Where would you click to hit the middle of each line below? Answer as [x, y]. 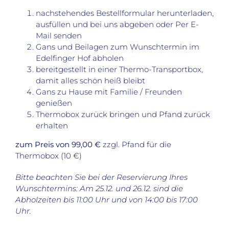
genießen [54, 103]
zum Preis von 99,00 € [59, 145]
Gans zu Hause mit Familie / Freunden [109, 92]
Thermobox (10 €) [48, 156]
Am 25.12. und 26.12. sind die [131, 189]
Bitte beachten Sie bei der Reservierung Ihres [101, 177]
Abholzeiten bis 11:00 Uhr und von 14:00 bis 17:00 [106, 200]
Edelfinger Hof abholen [79, 58]
